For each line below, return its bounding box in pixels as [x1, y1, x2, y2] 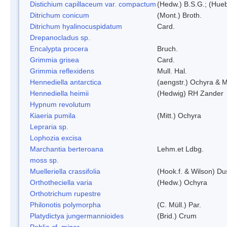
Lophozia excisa [30, 133, 82, 142]
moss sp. [30, 156, 59, 164]
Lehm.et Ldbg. [157, 144, 204, 153]
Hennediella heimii [30, 89, 89, 97]
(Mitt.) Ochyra [157, 111, 201, 120]
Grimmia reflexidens [30, 66, 94, 75]
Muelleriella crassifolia [30, 167, 100, 175]
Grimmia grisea [30, 55, 79, 64]
